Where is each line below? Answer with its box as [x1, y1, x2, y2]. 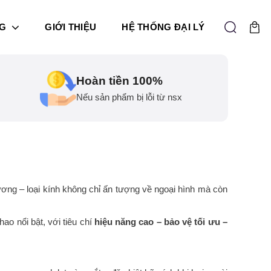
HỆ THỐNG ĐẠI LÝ [122, 22, 205, 32]
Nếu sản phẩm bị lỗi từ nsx [76, 91, 182, 102]
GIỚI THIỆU [45, 22, 97, 32]
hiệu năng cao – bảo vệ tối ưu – [94, 217, 228, 227]
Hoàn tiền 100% [76, 74, 163, 87]
